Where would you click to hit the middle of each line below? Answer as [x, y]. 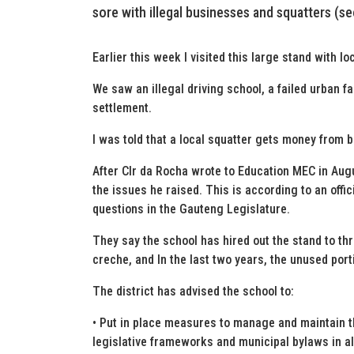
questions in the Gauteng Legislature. [191, 209]
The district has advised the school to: [193, 291]
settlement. [122, 108]
